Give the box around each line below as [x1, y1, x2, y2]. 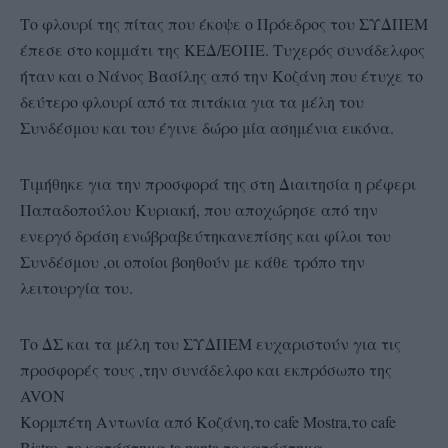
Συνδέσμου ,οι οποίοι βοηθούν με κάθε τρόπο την [20, 250, 365, 272]
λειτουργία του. [20, 276, 133, 298]
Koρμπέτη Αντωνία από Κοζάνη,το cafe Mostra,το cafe [20, 410, 396, 432]
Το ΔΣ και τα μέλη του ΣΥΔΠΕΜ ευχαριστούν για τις [20, 332, 401, 354]
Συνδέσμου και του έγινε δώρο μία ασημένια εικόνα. [20, 116, 394, 138]
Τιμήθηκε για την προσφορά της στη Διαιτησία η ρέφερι [20, 172, 416, 194]
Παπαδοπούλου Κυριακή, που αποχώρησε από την [20, 198, 378, 220]
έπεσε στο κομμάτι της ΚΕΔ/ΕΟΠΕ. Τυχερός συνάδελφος [20, 38, 425, 60]
